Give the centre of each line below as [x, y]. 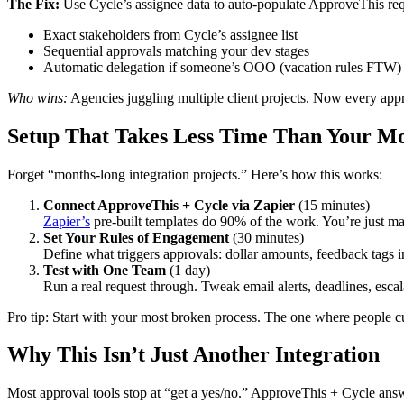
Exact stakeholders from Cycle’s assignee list [170, 34]
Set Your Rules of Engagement [136, 237]
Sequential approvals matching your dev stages [176, 50]
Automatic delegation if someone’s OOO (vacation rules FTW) [222, 67]
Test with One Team [105, 270]
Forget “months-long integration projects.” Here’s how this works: [195, 174]
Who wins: [37, 97]
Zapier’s [67, 221]
